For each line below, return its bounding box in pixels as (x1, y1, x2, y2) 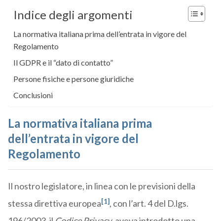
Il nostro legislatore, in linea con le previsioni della (7, 181, 195, 192)
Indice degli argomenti (13, 7, 133, 22)
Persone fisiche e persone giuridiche (13, 74, 134, 84)
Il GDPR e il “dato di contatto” (13, 58, 113, 68)
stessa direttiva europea (7, 198, 101, 209)
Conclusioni (13, 90, 53, 100)
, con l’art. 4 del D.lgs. (109, 198, 188, 209)
